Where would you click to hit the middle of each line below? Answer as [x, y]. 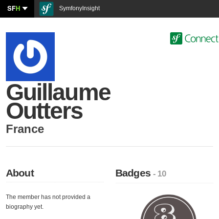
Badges [134, 173]
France [25, 129]
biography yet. [25, 207]
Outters [44, 111]
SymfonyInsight [79, 8]
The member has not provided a [48, 197]
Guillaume [58, 92]
